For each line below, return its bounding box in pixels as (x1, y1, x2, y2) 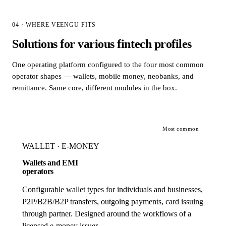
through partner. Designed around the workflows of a (22, 209, 191, 218)
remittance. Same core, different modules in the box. (12, 83, 177, 92)
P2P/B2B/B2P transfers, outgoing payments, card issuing (22, 197, 203, 206)
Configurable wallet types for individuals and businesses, (22, 185, 203, 194)
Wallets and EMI (22, 158, 78, 167)
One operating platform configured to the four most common (12, 60, 204, 69)
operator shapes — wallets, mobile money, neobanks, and (12, 72, 194, 80)
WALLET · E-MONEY (22, 141, 99, 150)
